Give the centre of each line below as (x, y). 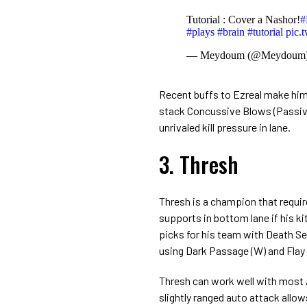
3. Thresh (199, 164)
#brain (231, 32)
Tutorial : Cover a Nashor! (243, 19)
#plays (200, 32)
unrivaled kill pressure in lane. (225, 127)
